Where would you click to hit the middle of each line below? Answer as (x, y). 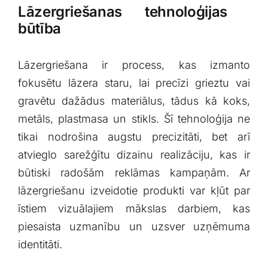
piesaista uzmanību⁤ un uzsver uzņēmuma (134, 226)
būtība (39, 28)
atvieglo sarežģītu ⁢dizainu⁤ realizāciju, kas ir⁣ (134, 154)
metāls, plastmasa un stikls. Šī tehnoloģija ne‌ (134, 118)
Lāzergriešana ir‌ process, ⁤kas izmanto (134, 65)
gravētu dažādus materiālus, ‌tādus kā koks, (134, 100)
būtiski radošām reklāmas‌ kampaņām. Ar (134, 172)
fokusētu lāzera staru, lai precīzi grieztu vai (134, 83)
